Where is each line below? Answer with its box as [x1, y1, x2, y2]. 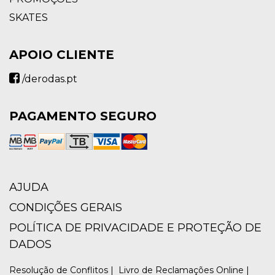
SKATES [9, 12, 48, 23]
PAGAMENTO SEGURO [9, 109, 157, 123]
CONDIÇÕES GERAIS [9, 201, 122, 214]
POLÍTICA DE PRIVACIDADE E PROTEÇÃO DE [9, 221, 261, 234]
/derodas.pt [20, 73, 77, 85]
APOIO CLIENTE [9, 47, 114, 62]
